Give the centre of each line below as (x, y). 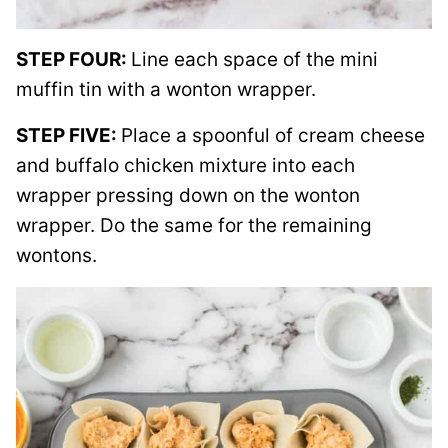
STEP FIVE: (68, 135)
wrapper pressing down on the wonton (188, 195)
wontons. (56, 255)
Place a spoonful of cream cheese (273, 135)
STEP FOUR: (73, 59)
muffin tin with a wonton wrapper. (166, 89)
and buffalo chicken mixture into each (185, 165)
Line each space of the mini (254, 59)
